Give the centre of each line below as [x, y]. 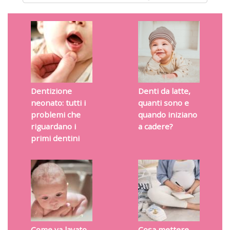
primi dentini [55, 138]
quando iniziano [167, 114]
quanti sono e [163, 102]
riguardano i [53, 126]
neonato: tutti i [58, 102]
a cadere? [155, 126]
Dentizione [51, 91]
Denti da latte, [164, 91]
